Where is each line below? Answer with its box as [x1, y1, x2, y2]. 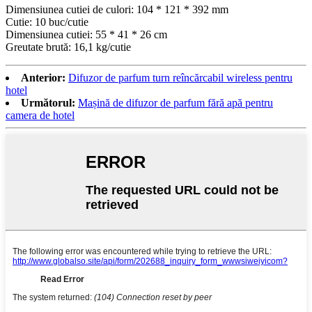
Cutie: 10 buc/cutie [6, 15, 88, 28]
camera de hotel [6, 109, 75, 121]
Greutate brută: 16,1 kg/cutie [6, 40, 131, 53]
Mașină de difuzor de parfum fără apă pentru [78, 96, 273, 109]
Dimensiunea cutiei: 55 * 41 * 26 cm [6, 28, 167, 40]
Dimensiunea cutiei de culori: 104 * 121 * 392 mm [6, 3, 228, 15]
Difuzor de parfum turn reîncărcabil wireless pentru [68, 71, 292, 84]
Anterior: [21, 71, 65, 84]
